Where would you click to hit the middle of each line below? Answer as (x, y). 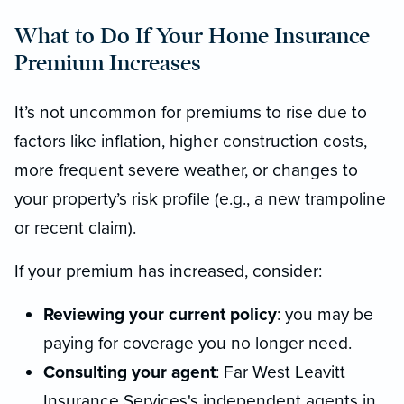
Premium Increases (108, 62)
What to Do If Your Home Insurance (192, 35)
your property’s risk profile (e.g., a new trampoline (200, 198)
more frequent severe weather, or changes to (186, 170)
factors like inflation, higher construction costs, (191, 141)
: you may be (325, 314)
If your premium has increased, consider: (168, 271)
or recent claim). (75, 227)
